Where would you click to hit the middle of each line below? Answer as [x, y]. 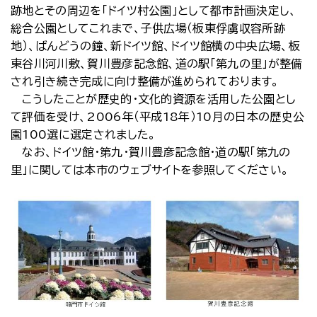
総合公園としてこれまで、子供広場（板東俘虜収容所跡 [148, 28]
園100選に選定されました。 [83, 134]
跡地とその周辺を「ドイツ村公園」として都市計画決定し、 [154, 11]
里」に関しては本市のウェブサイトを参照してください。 [150, 170]
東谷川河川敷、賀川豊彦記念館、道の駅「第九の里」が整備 [157, 64]
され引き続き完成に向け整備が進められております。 [145, 81]
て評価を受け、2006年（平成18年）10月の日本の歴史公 [158, 117]
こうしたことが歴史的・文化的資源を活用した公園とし [154, 99]
